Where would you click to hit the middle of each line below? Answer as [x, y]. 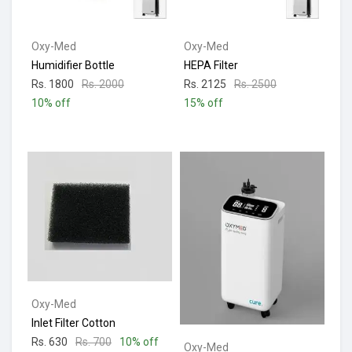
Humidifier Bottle [73, 66]
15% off [203, 103]
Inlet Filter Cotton [73, 323]
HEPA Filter [211, 66]
